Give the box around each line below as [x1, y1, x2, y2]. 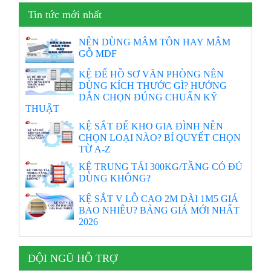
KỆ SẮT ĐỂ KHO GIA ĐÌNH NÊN [79, 121, 224, 131]
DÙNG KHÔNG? [79, 173, 151, 183]
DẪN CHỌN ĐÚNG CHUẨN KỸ [79, 92, 218, 102]
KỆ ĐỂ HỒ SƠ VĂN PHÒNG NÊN [79, 69, 224, 79]
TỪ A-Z [79, 144, 111, 154]
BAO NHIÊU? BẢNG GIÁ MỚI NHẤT [79, 205, 240, 215]
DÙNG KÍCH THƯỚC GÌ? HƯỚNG [79, 80, 227, 91]
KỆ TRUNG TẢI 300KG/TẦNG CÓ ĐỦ [79, 162, 243, 172]
